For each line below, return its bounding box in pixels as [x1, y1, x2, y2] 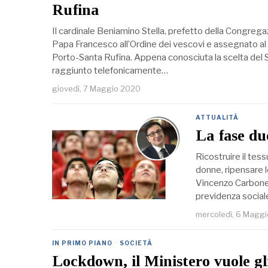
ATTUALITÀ [196, 114, 239, 121]
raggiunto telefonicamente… [52, 65, 168, 77]
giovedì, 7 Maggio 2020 [52, 84, 141, 94]
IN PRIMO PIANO [52, 239, 112, 247]
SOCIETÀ [120, 239, 153, 247]
